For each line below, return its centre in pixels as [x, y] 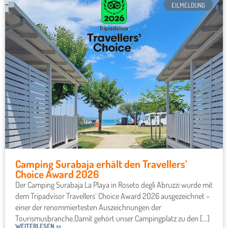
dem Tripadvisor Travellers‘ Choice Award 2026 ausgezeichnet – [112, 196]
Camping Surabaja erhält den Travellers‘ [101, 164]
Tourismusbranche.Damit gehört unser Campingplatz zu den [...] [112, 218]
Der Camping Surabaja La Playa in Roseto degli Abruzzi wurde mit [114, 184]
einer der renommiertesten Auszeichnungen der [88, 207]
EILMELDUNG [188, 5]
